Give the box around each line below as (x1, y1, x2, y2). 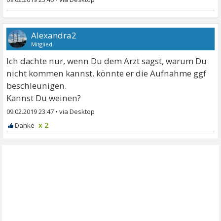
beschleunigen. (6, 80, 67, 91)
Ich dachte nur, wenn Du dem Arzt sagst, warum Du (6, 55, 207, 67)
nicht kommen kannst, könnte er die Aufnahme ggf (6, 68, 207, 79)
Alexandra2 (31, 30, 77, 41)
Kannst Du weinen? (6, 92, 81, 104)
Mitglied (31, 40, 53, 48)
